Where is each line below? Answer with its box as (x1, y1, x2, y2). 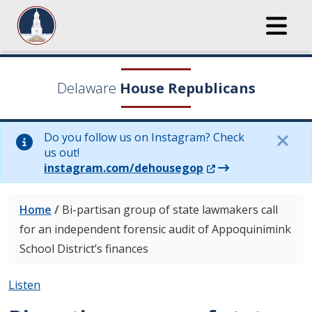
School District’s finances (19, 241, 148, 256)
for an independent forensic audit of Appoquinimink (19, 221, 291, 237)
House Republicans (119, 79, 256, 97)
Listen (8, 277, 40, 292)
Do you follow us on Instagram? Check (44, 130, 244, 145)
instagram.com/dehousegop (44, 160, 203, 175)
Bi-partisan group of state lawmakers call (62, 202, 278, 217)
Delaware (56, 79, 116, 97)
